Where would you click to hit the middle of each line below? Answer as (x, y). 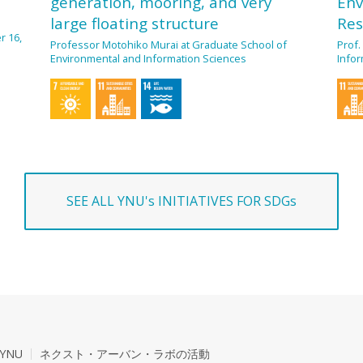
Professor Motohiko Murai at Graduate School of (169, 44)
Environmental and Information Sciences (149, 58)
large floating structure (135, 23)
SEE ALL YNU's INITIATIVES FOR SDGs (181, 201)
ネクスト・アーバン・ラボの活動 (125, 353)
